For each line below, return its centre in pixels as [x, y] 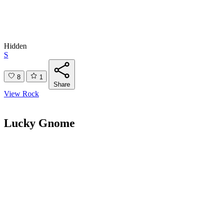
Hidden [15, 46]
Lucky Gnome [39, 123]
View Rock [21, 93]
